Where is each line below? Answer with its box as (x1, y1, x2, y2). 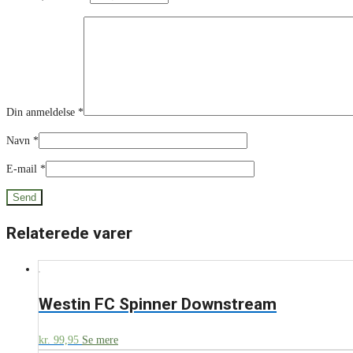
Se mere (82, 333, 118, 346)
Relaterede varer (6, 223, 132, 243)
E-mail (6, 163, 40, 176)
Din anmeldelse (6, 106, 78, 119)
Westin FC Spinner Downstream (39, 295, 277, 314)
